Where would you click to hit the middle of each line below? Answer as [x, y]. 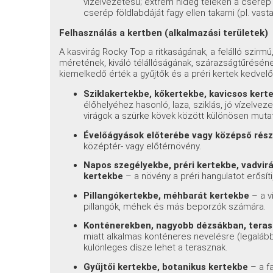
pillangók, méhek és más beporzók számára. [175, 206]
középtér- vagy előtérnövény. [143, 146]
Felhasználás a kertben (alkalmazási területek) [164, 33]
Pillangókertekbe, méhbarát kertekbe [167, 195]
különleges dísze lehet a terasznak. [156, 247]
